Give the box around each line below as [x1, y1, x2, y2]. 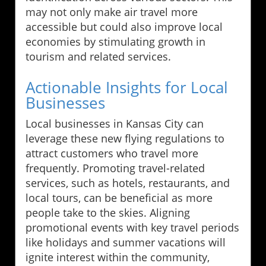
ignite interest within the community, [26, 249, 210, 264]
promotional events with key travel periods [26, 220, 239, 235]
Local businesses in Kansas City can [26, 116, 204, 131]
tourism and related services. [26, 49, 171, 64]
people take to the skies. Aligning [26, 205, 190, 220]
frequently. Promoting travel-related [26, 160, 205, 175]
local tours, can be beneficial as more [26, 190, 213, 205]
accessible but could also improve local [26, 19, 223, 34]
